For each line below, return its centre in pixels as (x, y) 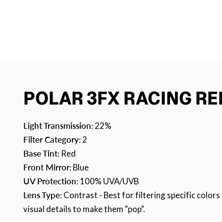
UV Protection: (51, 181)
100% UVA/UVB (109, 181)
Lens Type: (43, 195)
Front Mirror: (47, 167)
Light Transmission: (58, 125)
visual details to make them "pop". (84, 209)
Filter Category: (52, 139)
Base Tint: (41, 153)
